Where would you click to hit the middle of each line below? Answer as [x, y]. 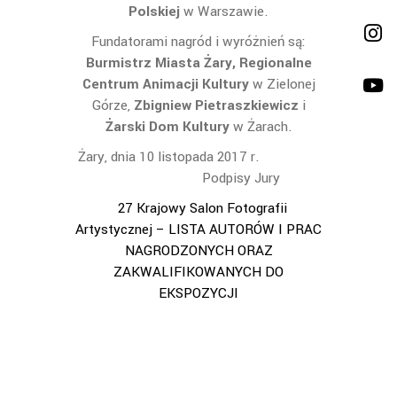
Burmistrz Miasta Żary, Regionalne [198, 63]
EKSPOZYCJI [198, 293]
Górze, [113, 105]
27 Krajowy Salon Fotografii [202, 208]
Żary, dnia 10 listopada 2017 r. [198, 157]
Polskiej [156, 12]
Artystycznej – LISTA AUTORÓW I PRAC [198, 230]
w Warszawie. [226, 12]
